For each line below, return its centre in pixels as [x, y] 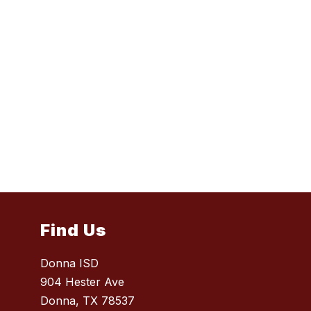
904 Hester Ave [83, 282]
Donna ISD [70, 263]
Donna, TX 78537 [88, 301]
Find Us [74, 230]
